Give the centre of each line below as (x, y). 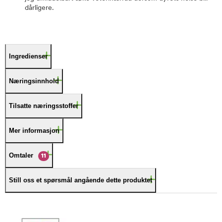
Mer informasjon (34, 131)
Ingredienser (28, 56)
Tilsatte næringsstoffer (44, 106)
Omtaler (21, 155)
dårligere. (39, 8)
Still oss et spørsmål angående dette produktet (81, 180)
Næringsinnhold (34, 81)
